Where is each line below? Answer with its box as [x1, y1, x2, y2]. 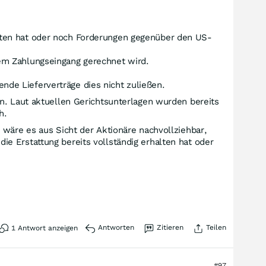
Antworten [98, 223, 134, 232]
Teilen [206, 223, 226, 232]
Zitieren [157, 223, 183, 232]
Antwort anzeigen [15, 224, 78, 232]
